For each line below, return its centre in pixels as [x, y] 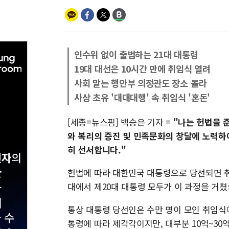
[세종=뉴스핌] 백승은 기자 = [119, 122]
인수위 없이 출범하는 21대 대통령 [136, 54]
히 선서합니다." [97, 150]
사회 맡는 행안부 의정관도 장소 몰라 [140, 83]
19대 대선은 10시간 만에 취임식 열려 [142, 69]
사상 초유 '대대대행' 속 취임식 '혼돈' [142, 97]
